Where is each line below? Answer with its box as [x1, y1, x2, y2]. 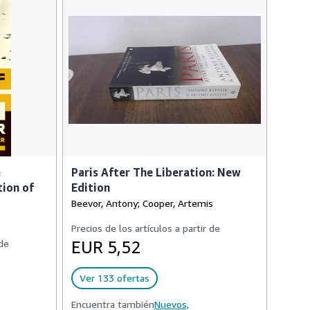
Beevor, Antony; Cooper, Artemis [71, 197, 213, 209]
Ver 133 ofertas [79, 272, 149, 284]
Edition [71, 181, 110, 194]
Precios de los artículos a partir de [71, 222, 220, 234]
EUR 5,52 [71, 237, 140, 257]
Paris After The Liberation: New [71, 165, 241, 179]
